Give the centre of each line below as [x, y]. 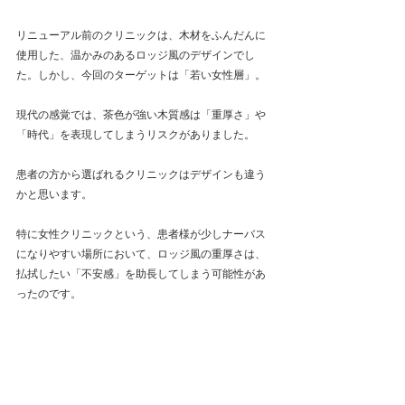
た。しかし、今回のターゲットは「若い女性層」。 [141, 75]
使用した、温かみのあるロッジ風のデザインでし [136, 55]
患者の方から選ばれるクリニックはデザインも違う [141, 174]
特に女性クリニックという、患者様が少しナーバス [141, 234]
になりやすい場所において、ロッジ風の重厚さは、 [141, 254]
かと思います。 [54, 194]
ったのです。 [49, 294]
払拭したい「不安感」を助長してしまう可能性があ [141, 274]
